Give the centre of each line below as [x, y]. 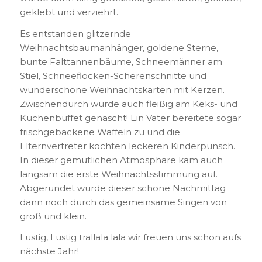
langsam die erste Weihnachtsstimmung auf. [118, 174]
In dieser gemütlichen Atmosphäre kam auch [121, 160]
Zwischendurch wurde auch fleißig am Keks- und [128, 104]
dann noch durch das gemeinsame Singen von [123, 202]
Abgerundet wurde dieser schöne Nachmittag [123, 188]
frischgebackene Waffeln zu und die [100, 132]
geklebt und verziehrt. [69, 12]
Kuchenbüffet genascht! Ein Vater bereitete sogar [130, 118]
